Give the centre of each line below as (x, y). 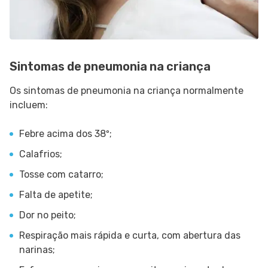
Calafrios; (41, 154)
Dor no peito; (48, 215)
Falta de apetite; (56, 194)
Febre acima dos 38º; (66, 133)
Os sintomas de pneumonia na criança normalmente (127, 90)
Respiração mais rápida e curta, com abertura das (130, 235)
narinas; (37, 249)
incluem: (30, 105)
